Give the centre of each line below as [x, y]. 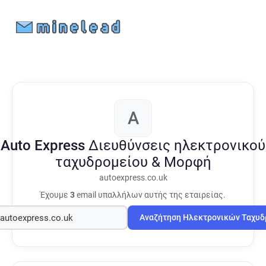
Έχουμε [55, 195]
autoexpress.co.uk [133, 178]
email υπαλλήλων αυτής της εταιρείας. [150, 195]
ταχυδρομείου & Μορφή [133, 162]
